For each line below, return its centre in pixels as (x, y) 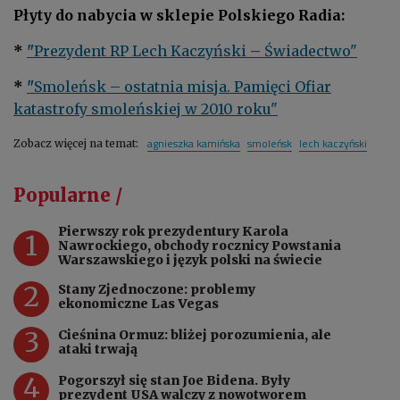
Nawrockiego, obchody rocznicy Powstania (200, 246)
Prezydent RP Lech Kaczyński (140, 51)
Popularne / (68, 196)
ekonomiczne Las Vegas (138, 304)
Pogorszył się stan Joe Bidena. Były (174, 381)
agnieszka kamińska (194, 144)
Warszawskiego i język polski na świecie (190, 260)
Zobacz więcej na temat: (77, 144)
